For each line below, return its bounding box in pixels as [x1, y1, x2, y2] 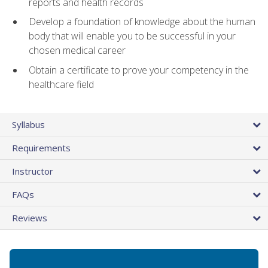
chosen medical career [29, 44, 126, 57]
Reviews [12, 212, 47, 224]
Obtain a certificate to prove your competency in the [29, 63, 249, 77]
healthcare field [29, 78, 94, 92]
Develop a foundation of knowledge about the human [29, 15, 255, 29]
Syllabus [12, 118, 45, 131]
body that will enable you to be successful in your [29, 29, 236, 43]
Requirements [12, 142, 71, 154]
